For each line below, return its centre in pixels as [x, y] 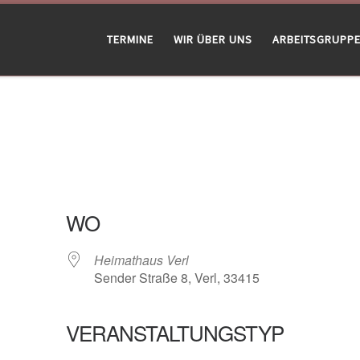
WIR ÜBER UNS [213, 40]
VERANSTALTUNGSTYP [174, 332]
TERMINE [130, 40]
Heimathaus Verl [141, 260]
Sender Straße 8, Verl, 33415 [176, 277]
